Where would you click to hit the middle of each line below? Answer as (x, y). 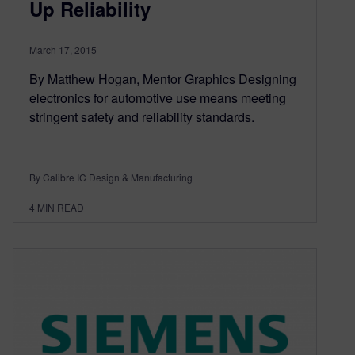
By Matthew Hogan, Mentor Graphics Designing (163, 79)
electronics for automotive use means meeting (158, 98)
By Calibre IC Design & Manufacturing (111, 177)
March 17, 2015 (63, 50)
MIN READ (61, 208)
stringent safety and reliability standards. (142, 117)
